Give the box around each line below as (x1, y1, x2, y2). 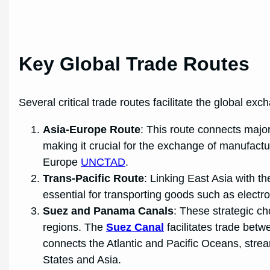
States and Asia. (43, 253, 122, 266)
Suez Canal (106, 221, 165, 233)
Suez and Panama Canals (43, 204, 174, 217)
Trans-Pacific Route (43, 172, 145, 184)
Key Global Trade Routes (19, 52, 250, 75)
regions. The (43, 221, 107, 233)
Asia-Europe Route (43, 123, 141, 136)
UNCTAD (81, 155, 126, 168)
